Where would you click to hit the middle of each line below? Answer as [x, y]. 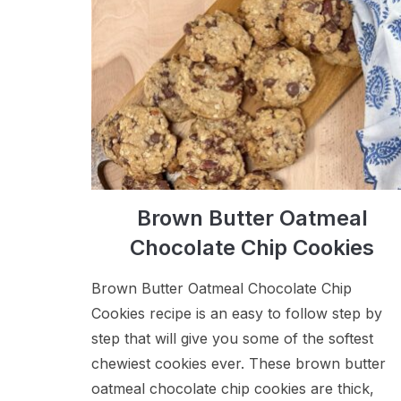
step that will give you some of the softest [232, 339]
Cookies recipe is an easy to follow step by [237, 314]
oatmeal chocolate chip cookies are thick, [233, 389]
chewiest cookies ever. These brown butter [239, 364]
